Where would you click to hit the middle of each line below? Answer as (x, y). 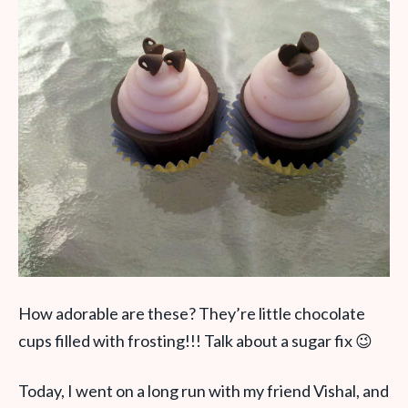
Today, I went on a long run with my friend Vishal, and (204, 390)
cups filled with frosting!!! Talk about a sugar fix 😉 (195, 340)
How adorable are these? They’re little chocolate (192, 313)
